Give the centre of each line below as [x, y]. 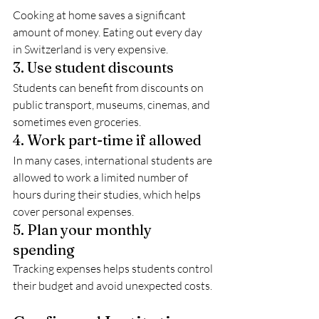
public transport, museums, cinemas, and [113, 105]
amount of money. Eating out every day [109, 32]
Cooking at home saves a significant [100, 15]
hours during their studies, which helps [108, 194]
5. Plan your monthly [84, 230]
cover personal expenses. [73, 211]
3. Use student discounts [93, 67]
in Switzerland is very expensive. [90, 49]
